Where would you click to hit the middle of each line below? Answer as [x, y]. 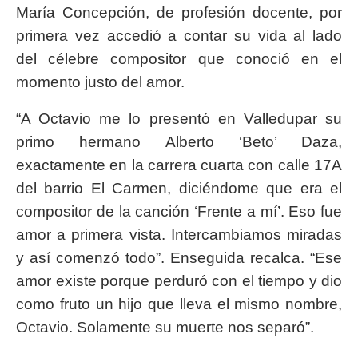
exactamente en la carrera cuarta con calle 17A [179, 165]
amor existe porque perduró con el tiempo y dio [179, 281]
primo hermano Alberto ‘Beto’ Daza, [179, 142]
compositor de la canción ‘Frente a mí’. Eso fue [179, 212]
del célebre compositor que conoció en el [179, 59]
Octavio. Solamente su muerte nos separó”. [165, 328]
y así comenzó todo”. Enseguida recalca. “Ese [179, 258]
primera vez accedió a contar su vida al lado [179, 36]
